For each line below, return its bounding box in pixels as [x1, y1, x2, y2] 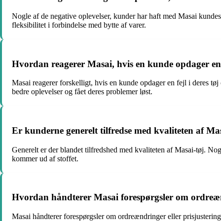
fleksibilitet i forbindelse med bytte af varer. [12, 20, 146, 29]
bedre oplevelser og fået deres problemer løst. [12, 87, 152, 96]
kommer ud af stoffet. [12, 154, 78, 163]
